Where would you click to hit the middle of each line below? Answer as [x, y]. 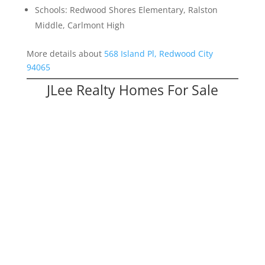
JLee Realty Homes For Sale [132, 90]
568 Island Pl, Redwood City [158, 54]
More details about [65, 54]
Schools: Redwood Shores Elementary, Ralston [126, 10]
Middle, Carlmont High [80, 25]
